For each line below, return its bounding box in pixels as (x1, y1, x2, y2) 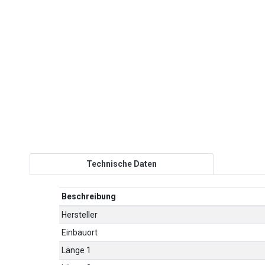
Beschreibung (62, 192, 117, 202)
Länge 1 (62, 245, 92, 256)
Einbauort (62, 228, 98, 238)
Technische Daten (86, 159, 157, 169)
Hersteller (62, 210, 98, 220)
